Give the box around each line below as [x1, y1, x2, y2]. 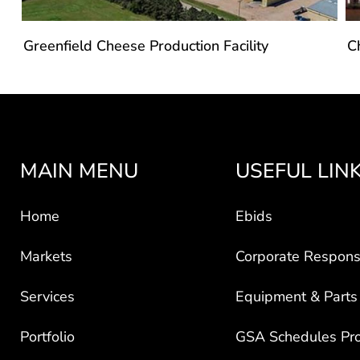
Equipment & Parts [235, 272, 358, 292]
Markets [20, 232, 73, 252]
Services [20, 272, 76, 292]
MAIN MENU [20, 143, 139, 171]
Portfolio [20, 313, 76, 333]
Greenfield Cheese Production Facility [22, 22, 268, 42]
